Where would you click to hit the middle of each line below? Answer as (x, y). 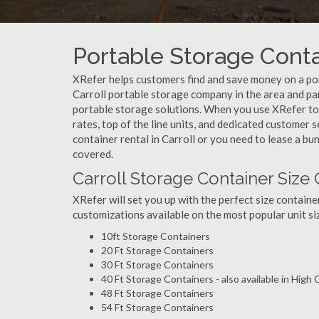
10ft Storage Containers (156, 236)
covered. (93, 154)
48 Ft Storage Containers (157, 293)
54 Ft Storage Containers (157, 307)
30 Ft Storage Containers (157, 265)
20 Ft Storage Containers (157, 250)
